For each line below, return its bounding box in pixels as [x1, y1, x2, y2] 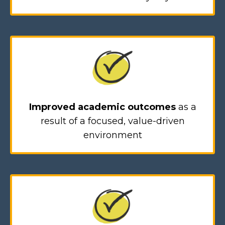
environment [83, 130, 142, 141]
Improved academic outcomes [29, 101, 176, 113]
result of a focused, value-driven [40, 116, 185, 127]
